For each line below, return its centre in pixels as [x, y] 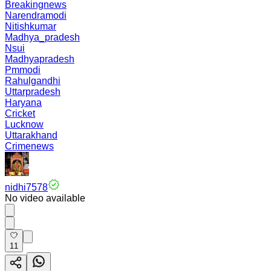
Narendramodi [36, 15]
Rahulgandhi [33, 81]
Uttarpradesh [33, 92]
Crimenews [29, 146]
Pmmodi [23, 70]
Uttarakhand [31, 135]
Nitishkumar [31, 26]
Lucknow [24, 124]
